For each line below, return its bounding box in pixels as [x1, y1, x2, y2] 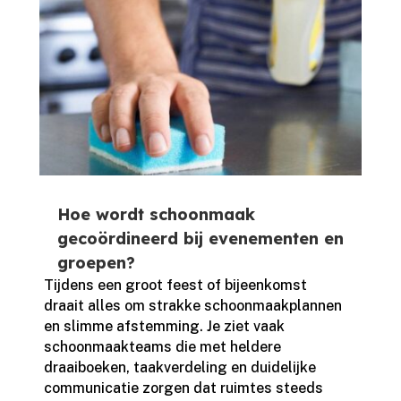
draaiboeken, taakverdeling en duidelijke [43, 359, 316, 377]
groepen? [56, 252, 135, 274]
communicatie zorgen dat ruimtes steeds [43, 380, 323, 397]
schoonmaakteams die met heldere [43, 338, 281, 356]
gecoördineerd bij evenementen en [56, 228, 344, 250]
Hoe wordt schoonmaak [56, 204, 255, 226]
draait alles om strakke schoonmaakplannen [43, 297, 342, 315]
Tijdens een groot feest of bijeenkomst [43, 277, 307, 294]
